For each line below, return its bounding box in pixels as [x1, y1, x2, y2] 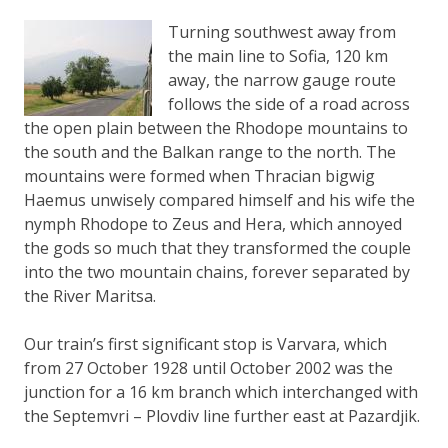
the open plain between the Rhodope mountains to [24, 116, 408, 139]
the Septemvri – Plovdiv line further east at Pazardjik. [24, 404, 420, 427]
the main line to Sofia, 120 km [168, 44, 388, 67]
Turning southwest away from [168, 20, 396, 43]
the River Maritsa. [24, 284, 156, 307]
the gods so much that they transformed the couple [24, 236, 411, 259]
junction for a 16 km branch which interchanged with [24, 380, 418, 403]
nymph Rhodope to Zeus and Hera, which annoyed [24, 212, 402, 235]
